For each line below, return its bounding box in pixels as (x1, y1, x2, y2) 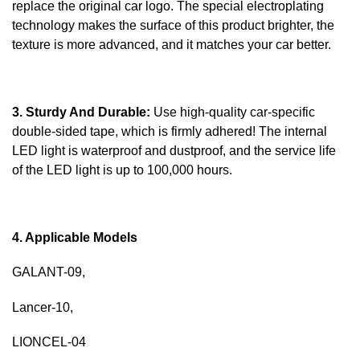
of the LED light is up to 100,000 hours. (12, 162, 232, 177)
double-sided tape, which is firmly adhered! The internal (12, 124, 327, 138)
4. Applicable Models (12, 230, 137, 244)
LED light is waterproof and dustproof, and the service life (12, 143, 336, 157)
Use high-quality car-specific (150, 104, 315, 119)
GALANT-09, (12, 265, 85, 280)
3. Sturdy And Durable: (12, 104, 150, 119)
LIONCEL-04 (12, 335, 86, 350)
